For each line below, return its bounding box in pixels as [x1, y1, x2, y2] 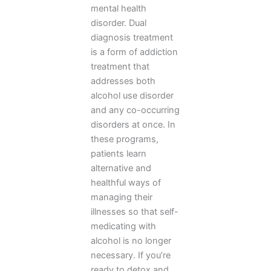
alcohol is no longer [91, 235, 171, 247]
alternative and [91, 163, 151, 174]
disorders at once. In [91, 119, 175, 131]
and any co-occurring [91, 105, 180, 116]
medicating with [91, 221, 156, 232]
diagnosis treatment [91, 32, 173, 44]
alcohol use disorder [91, 90, 174, 102]
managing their [91, 192, 152, 203]
